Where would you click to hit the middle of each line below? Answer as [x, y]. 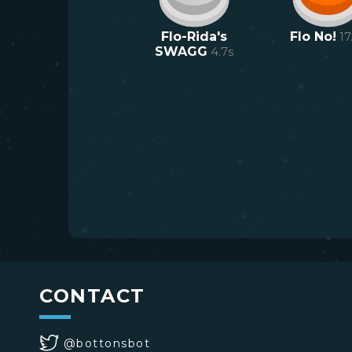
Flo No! [313, 37]
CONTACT [92, 296]
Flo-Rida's [194, 37]
